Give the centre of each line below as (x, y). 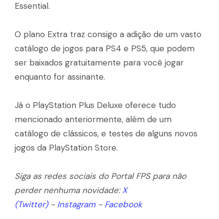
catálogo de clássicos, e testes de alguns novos (106, 133)
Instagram (76, 204)
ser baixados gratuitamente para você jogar (99, 62)
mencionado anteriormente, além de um (93, 119)
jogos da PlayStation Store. (66, 147)
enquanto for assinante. (60, 77)
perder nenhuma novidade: (68, 190)
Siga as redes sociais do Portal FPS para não (100, 176)
